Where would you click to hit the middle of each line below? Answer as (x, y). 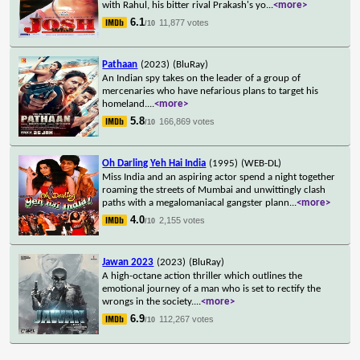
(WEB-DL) (262, 163)
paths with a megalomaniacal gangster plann (196, 202)
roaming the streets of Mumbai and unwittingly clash (214, 190)
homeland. (125, 104)
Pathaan (120, 64)
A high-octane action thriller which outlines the (202, 276)
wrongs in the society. (148, 301)
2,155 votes (182, 220)
